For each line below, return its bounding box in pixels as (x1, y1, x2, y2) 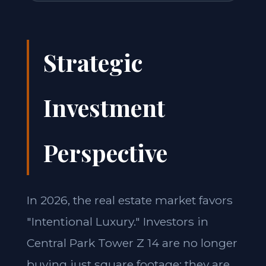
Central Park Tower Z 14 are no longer (26, 236, 237, 250)
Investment (43, 91, 165, 123)
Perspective (43, 137, 167, 168)
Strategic (43, 46, 142, 78)
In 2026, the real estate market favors (26, 193, 233, 207)
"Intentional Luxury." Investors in (26, 214, 208, 229)
